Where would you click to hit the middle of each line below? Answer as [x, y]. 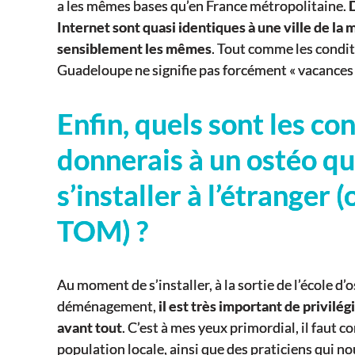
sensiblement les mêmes [134, 48]
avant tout [90, 327]
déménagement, [108, 305]
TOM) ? [103, 230]
